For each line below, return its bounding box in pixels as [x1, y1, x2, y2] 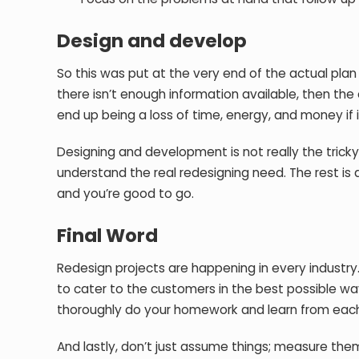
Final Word [57, 222, 159, 248]
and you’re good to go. [57, 184, 195, 202]
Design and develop [57, 27, 248, 54]
